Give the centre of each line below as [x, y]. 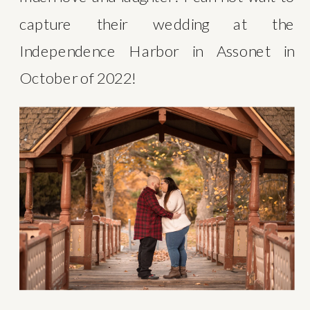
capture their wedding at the [157, 24]
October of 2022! [78, 77]
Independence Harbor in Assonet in [157, 51]
